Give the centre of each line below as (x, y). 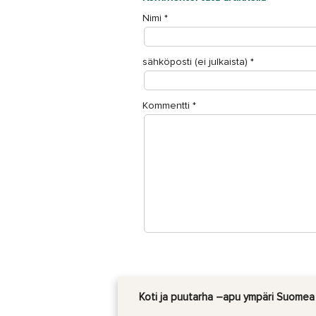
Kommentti (166, 106)
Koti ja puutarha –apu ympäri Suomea (227, 297)
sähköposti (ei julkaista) (195, 62)
